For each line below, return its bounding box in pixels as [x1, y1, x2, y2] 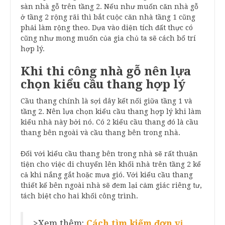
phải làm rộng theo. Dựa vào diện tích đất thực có [21, 23, 193, 32]
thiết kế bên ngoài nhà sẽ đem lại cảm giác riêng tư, [21, 181, 202, 189]
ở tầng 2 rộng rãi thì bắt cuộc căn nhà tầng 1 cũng [21, 13, 195, 21]
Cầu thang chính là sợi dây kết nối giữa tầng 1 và [21, 96, 192, 105]
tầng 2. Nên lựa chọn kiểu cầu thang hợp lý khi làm [21, 107, 201, 116]
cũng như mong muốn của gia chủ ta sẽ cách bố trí [21, 34, 196, 42]
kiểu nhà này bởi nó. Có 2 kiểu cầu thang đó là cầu [21, 118, 198, 126]
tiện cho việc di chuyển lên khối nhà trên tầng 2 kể [21, 160, 201, 168]
